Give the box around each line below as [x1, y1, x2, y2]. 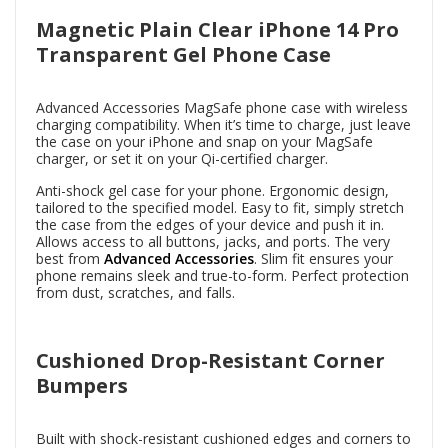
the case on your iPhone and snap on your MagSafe [36, 131, 373, 151]
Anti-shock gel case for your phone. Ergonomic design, [36, 180, 389, 200]
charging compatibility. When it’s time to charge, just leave [36, 114, 411, 134]
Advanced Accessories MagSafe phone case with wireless [36, 97, 408, 117]
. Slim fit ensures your [254, 248, 393, 268]
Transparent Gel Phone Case [36, 40, 331, 68]
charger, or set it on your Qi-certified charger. [36, 148, 328, 168]
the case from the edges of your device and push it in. [36, 214, 384, 234]
